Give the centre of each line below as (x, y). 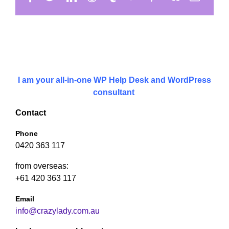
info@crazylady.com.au (58, 211)
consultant (114, 92)
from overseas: (42, 166)
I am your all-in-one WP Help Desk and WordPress (114, 80)
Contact (31, 112)
